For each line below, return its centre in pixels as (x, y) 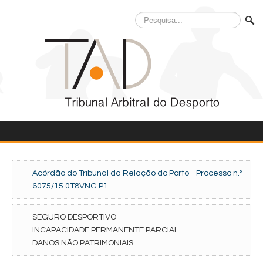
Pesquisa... (154, 17)
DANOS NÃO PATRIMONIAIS (83, 243)
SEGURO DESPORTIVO (74, 217)
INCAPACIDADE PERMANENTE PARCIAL (105, 230)
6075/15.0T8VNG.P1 (70, 186)
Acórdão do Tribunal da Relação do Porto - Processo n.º (137, 173)
